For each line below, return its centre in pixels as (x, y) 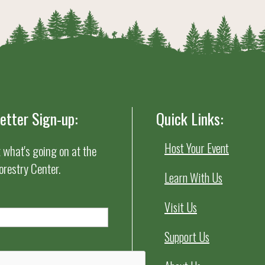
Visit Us (181, 207)
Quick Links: (190, 118)
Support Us (187, 236)
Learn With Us (193, 177)
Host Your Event (197, 148)
